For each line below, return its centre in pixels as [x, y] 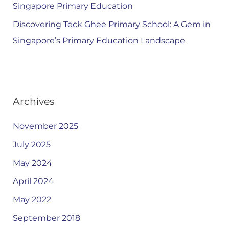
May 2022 [32, 200]
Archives [33, 101]
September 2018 [46, 218]
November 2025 [45, 126]
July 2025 [31, 145]
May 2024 [32, 163]
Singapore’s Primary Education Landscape [99, 40]
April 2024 [33, 181]
